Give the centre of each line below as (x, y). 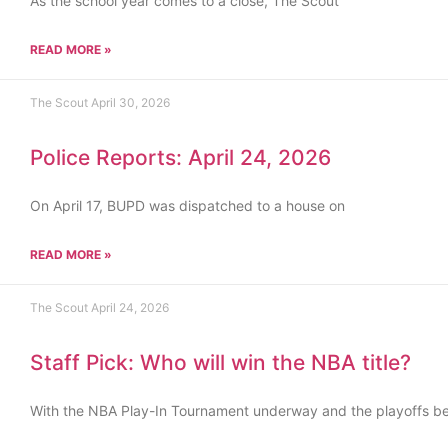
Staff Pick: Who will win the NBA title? (220, 362)
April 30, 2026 (130, 102)
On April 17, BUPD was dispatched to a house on (187, 205)
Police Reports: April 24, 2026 (180, 157)
